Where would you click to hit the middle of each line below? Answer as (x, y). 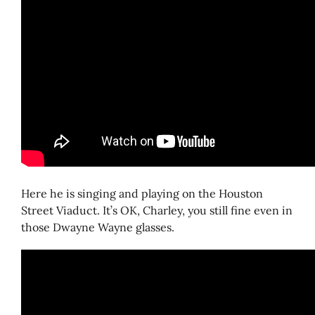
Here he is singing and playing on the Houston (142, 194)
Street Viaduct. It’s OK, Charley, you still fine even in (157, 211)
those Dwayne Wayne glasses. (98, 227)
